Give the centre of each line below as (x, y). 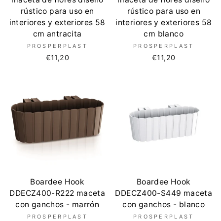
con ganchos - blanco (164, 204)
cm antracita (57, 34)
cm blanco (164, 34)
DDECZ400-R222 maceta (57, 193)
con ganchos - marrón (57, 204)
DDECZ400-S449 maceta (164, 193)
